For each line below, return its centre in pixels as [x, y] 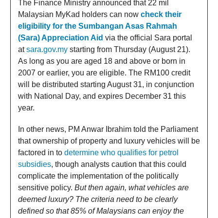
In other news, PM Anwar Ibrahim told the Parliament [108, 129]
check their [161, 14]
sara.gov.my [47, 49]
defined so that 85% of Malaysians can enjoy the [101, 211]
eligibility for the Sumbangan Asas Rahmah [98, 26]
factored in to [41, 152]
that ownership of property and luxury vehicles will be [109, 141]
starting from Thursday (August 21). [129, 49]
